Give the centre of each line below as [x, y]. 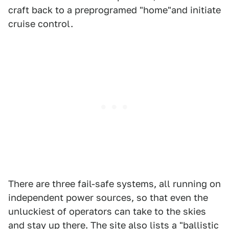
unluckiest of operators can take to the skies [107, 211]
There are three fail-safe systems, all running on [114, 184]
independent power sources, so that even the [108, 198]
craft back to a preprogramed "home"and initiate [114, 10]
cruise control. [41, 24]
